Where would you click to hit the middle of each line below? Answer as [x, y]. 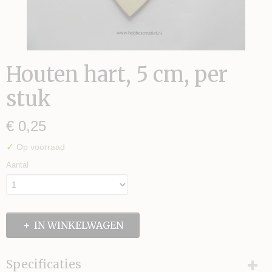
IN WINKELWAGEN [78, 225]
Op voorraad [39, 147]
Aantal [17, 165]
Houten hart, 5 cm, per [117, 75]
